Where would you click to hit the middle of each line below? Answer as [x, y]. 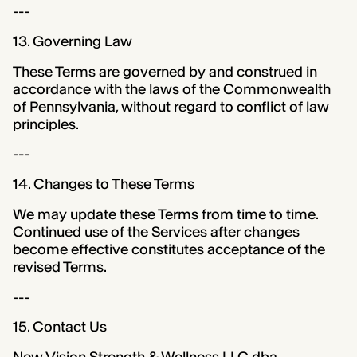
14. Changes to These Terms [103, 184]
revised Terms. [59, 267]
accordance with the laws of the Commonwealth [171, 89]
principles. [45, 124]
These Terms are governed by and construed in [165, 71]
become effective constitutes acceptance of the [169, 249]
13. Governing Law [72, 41]
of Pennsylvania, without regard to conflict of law [171, 106]
